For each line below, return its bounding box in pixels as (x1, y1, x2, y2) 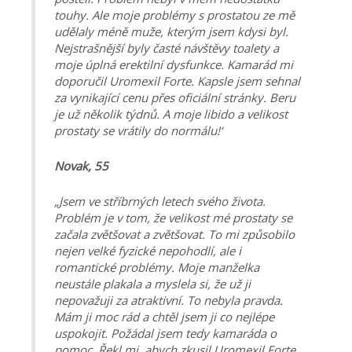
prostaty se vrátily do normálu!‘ (54, 122, 222, 138)
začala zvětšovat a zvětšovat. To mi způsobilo (54, 225, 295, 242)
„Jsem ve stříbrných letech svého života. (54, 192, 266, 209)
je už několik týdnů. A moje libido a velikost (54, 105, 288, 122)
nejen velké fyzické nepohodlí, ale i (54, 242, 241, 258)
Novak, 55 (54, 157, 108, 174)
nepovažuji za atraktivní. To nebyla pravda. (54, 291, 283, 308)
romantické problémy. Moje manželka (54, 258, 259, 275)
